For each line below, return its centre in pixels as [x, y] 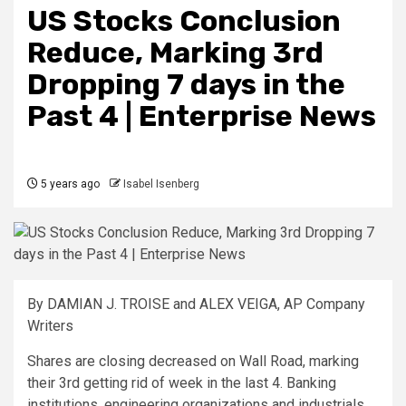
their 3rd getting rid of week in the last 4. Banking [182, 383]
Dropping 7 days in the [186, 85]
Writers [50, 326]
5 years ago [69, 184]
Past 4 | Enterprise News [202, 116]
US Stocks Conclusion [184, 21]
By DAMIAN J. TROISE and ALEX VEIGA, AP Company [196, 304]
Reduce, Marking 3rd [175, 53]
